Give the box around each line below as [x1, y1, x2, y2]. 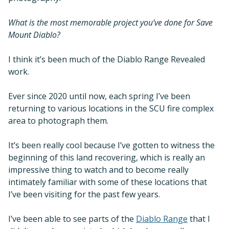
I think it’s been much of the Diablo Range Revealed [8, 53, 205, 65]
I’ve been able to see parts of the [8, 213, 136, 224]
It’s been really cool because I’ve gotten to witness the [8, 139, 215, 151]
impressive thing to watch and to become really [8, 164, 189, 175]
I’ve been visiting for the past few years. [8, 188, 160, 200]
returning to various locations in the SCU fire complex [8, 102, 214, 114]
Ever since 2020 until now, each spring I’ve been [8, 90, 190, 102]
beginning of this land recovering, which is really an [8, 151, 205, 163]
